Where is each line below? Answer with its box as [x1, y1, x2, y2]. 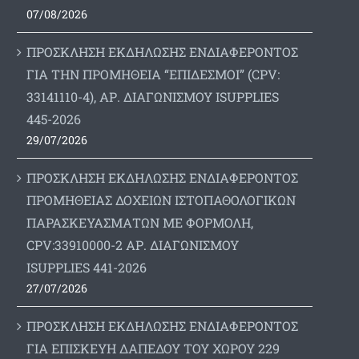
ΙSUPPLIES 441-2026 [26, 258, 147, 276]
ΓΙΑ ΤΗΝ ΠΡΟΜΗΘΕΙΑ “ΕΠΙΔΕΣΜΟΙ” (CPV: [26, 65, 280, 83]
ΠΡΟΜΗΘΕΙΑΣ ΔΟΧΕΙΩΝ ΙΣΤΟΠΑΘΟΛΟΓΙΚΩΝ [26, 191, 296, 208]
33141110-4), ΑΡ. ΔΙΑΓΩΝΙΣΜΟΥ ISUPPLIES [26, 87, 279, 105]
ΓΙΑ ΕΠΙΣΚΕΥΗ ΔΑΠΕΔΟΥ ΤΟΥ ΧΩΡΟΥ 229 [26, 339, 280, 357]
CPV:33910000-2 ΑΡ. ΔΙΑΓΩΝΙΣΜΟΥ [26, 236, 239, 253]
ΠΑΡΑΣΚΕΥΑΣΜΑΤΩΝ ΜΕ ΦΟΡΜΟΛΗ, [26, 213, 253, 231]
